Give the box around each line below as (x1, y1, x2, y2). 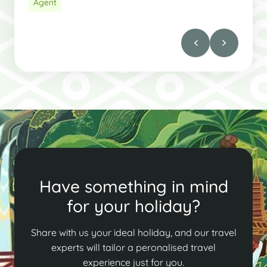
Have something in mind (39, 175, 228, 197)
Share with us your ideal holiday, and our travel (30, 226, 237, 238)
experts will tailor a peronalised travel (51, 241, 216, 253)
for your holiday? (67, 195, 200, 216)
